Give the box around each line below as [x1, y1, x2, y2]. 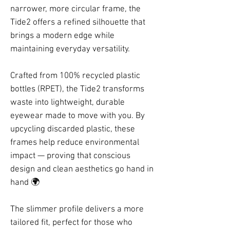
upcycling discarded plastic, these [10, 124, 135, 135]
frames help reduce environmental [10, 137, 139, 148]
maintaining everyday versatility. [10, 44, 130, 54]
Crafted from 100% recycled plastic [10, 70, 140, 81]
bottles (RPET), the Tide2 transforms [10, 84, 144, 94]
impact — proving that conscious [10, 150, 130, 161]
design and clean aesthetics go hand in [10, 164, 154, 175]
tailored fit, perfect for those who [10, 217, 132, 228]
